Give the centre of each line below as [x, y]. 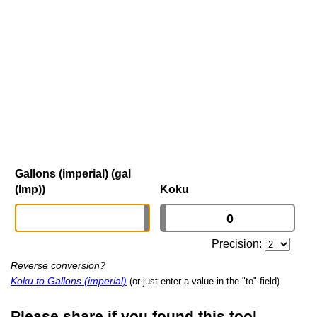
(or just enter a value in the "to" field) [204, 282]
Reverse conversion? [58, 266]
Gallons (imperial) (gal [73, 174]
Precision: [238, 244]
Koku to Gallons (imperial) [69, 281]
